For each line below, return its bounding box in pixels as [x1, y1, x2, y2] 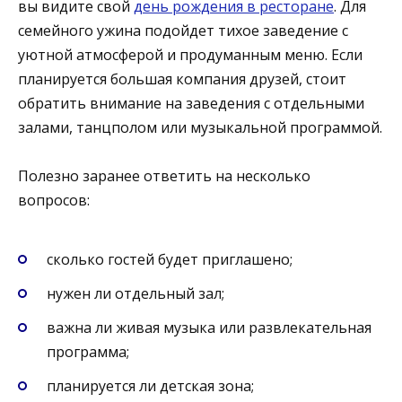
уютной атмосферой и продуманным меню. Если [18, 44, 363, 65]
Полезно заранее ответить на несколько [18, 166, 310, 187]
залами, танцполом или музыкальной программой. [18, 117, 382, 137]
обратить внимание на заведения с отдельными [18, 92, 364, 113]
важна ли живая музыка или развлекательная [47, 317, 371, 337]
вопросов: [18, 190, 90, 211]
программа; [47, 341, 129, 362]
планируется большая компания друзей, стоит [18, 68, 346, 89]
